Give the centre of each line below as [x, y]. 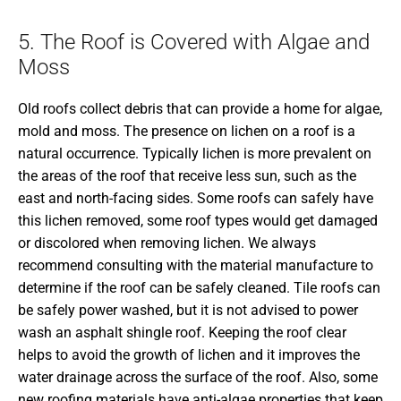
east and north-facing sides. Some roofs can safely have [196, 198]
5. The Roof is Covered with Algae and [194, 42]
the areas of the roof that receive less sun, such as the [187, 175]
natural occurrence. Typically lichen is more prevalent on [195, 153]
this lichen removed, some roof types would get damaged [198, 220]
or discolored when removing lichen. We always [167, 243]
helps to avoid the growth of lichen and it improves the [189, 354]
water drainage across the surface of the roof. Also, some [198, 377]
